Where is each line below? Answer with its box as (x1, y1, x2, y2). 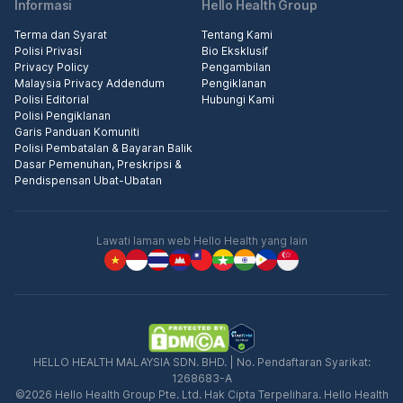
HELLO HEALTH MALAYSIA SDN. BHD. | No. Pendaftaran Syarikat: (32, 355, 371, 370)
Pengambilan (201, 60, 271, 75)
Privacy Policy (14, 60, 89, 75)
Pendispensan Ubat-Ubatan (14, 174, 162, 188)
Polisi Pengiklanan (14, 109, 111, 123)
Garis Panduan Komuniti (14, 125, 139, 139)
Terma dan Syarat (14, 28, 107, 42)
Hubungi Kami (201, 93, 274, 107)
